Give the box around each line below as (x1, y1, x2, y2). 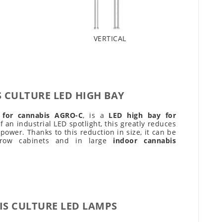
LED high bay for (109, 111, 176, 120)
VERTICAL (93, 34, 126, 44)
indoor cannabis (113, 136, 176, 146)
